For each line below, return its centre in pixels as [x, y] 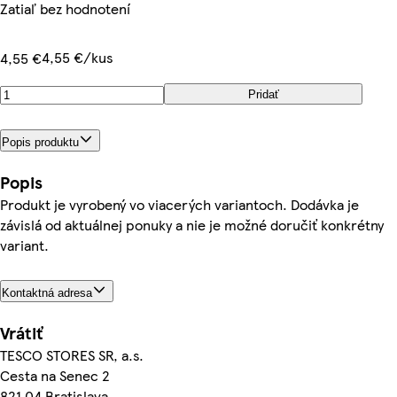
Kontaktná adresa [47, 292]
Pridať [263, 94]
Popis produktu [40, 142]
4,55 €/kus [78, 57]
